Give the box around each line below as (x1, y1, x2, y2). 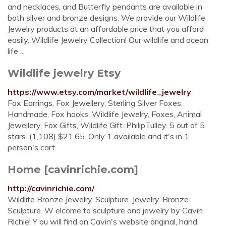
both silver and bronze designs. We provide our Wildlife (8, 13, 205, 23)
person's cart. (8, 142, 56, 152)
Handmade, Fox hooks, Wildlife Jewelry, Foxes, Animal (8, 109, 202, 119)
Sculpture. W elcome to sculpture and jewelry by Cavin (8, 205, 203, 215)
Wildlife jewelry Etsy (8, 67, 121, 79)
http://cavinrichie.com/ (8, 183, 94, 193)
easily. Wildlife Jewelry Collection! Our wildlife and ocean (8, 35, 208, 45)
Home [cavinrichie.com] (8, 163, 138, 176)
